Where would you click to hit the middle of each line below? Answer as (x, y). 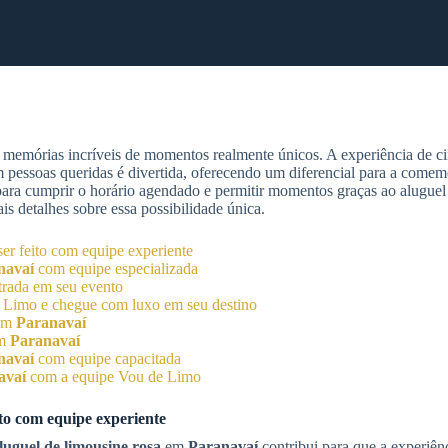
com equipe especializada (116, 268)
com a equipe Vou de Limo (113, 376)
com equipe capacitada (107, 358)
